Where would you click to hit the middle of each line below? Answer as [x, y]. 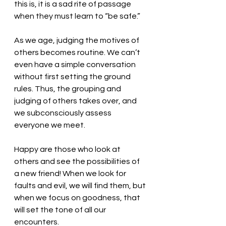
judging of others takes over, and [76, 101]
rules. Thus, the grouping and [68, 89]
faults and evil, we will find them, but [81, 186]
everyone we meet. [50, 125]
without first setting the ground [73, 77]
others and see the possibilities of [78, 161]
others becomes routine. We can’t [78, 52]
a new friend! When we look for [71, 174]
